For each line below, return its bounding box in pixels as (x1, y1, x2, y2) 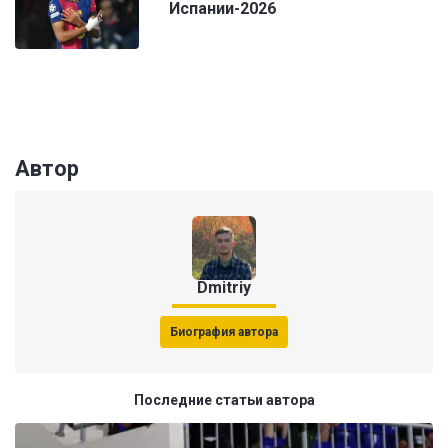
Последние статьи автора (133, 392, 315, 409)
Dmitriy (197, 278, 251, 298)
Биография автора (170, 325, 278, 340)
